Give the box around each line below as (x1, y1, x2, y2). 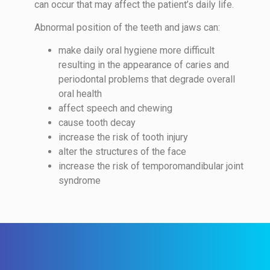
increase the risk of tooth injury (58, 131, 189, 143)
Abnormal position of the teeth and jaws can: (34, 22, 221, 34)
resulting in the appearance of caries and (58, 59, 230, 71)
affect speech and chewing (58, 102, 173, 115)
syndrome (58, 175, 104, 187)
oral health (58, 88, 102, 100)
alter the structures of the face (58, 146, 187, 158)
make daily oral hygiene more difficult (58, 45, 215, 57)
